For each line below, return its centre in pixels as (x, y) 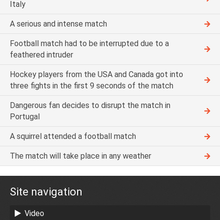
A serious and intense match (58, 24)
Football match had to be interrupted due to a (89, 44)
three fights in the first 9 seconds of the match (92, 86)
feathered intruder (41, 55)
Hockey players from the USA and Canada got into (96, 75)
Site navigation (46, 192)
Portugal (25, 117)
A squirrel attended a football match (73, 137)
